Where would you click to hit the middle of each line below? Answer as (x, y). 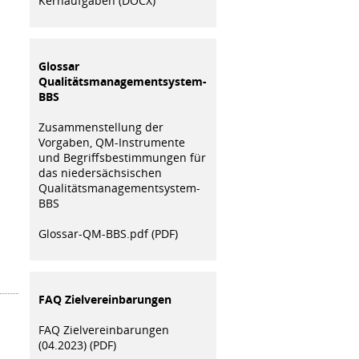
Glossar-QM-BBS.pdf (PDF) (108, 233)
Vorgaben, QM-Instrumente (111, 142)
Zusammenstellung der (101, 127)
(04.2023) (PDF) (77, 345)
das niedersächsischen (100, 172)
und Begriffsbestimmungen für (122, 157)
